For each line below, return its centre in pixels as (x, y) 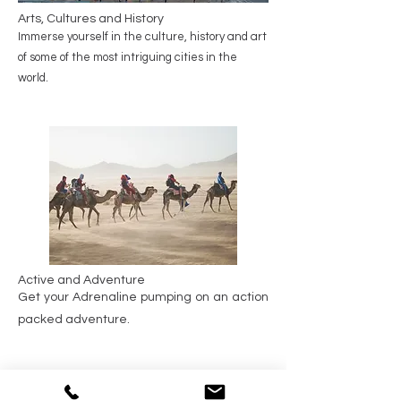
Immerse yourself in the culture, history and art (142, 37)
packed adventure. (74, 320)
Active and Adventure (81, 280)
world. (33, 78)
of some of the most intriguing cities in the (128, 57)
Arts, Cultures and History (91, 19)
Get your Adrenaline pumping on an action (143, 297)
